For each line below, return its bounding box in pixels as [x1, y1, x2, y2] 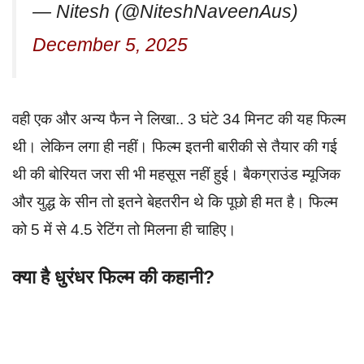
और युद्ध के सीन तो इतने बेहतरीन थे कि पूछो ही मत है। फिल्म [12, 193, 338, 210]
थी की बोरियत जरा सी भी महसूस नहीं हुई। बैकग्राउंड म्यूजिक [12, 165, 340, 183]
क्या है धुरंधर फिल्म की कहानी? [12, 266, 214, 288]
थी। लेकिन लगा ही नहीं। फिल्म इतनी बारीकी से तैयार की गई [12, 137, 337, 155]
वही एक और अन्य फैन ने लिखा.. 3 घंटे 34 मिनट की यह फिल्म [12, 110, 346, 128]
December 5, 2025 [32, 33, 188, 55]
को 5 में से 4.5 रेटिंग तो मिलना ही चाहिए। [12, 220, 236, 238]
